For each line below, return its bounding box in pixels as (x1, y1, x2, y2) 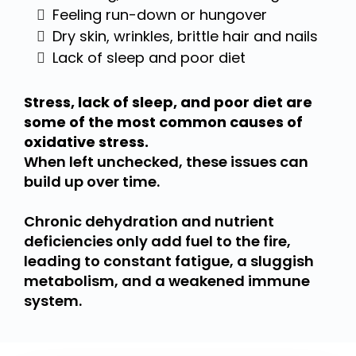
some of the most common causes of (24, 112, 303, 133)
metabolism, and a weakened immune (24, 271, 310, 292)
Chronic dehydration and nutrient (24, 211, 274, 232)
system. (24, 291, 82, 311)
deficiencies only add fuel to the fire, (24, 231, 291, 252)
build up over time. (24, 172, 160, 192)
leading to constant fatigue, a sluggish (24, 251, 314, 272)
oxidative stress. (24, 132, 149, 153)
